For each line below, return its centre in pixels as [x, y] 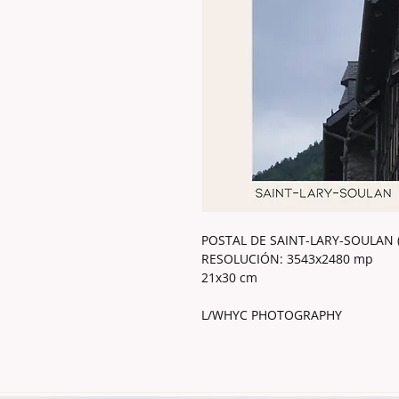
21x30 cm [229, 277]
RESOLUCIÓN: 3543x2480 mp [287, 259]
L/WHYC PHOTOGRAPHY [272, 315]
